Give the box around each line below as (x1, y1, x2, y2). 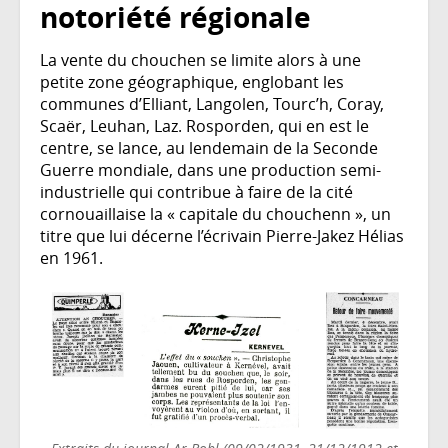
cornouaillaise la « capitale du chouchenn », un (40, 203, 391, 226)
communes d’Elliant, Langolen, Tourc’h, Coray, (40, 93, 384, 116)
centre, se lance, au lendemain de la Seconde (40, 137, 378, 160)
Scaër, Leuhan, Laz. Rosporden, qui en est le (40, 115, 369, 138)
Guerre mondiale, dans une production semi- (40, 159, 381, 182)
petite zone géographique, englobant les (40, 71, 344, 94)
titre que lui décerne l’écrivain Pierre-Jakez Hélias (40, 225, 404, 248)
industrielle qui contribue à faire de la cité (40, 181, 353, 204)
